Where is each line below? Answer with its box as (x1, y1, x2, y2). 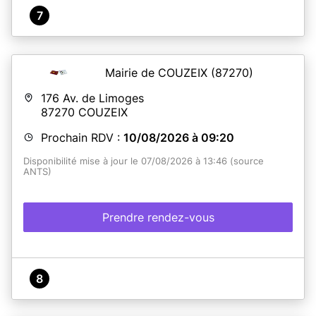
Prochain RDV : (41, 130, 123, 145)
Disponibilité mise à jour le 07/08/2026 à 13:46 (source (23, 155, 264, 166)
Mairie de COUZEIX (105, 65, 211, 80)
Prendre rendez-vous (102, 209, 214, 224)
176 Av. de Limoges (41, 90, 144, 105)
